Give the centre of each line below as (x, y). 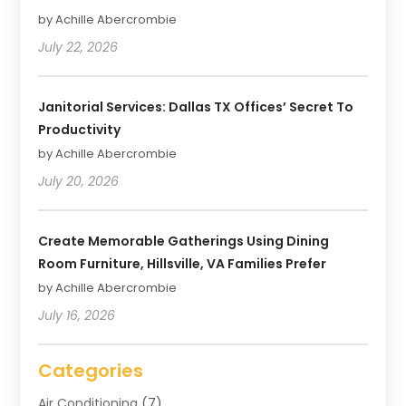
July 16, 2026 (77, 315)
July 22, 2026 (78, 47)
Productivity (80, 129)
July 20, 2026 (79, 181)
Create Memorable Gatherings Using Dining (184, 241)
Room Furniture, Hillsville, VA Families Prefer (183, 263)
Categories (91, 370)
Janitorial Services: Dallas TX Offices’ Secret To (196, 106)
